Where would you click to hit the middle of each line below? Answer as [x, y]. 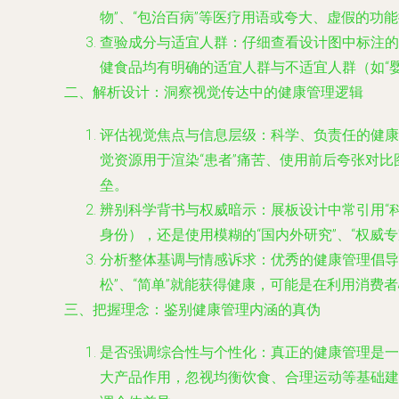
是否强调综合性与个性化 [178, 352]
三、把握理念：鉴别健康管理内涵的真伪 [192, 309]
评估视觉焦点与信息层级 [178, 135]
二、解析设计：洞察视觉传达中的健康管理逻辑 [214, 92]
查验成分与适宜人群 [164, 42]
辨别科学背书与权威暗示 [178, 210]
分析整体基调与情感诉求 [178, 260]
